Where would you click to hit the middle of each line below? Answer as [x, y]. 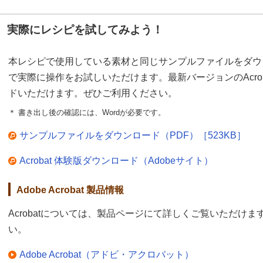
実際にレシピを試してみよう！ [85, 29]
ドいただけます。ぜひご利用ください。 [93, 93]
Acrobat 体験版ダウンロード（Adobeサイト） [116, 160]
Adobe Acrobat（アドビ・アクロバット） [107, 255]
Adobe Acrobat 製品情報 [70, 190]
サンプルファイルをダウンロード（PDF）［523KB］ [133, 135]
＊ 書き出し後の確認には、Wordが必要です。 [87, 112]
